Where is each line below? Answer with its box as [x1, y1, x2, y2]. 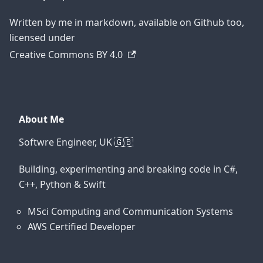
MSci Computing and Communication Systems [28, 205, 233, 218]
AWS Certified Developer [28, 220, 136, 233]
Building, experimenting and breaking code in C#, [19, 163, 238, 176]
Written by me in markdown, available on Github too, [9, 16, 244, 29]
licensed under [9, 31, 75, 44]
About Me [19, 113, 64, 126]
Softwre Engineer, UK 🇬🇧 [19, 136, 133, 149]
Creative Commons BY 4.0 [9, 48, 125, 61]
